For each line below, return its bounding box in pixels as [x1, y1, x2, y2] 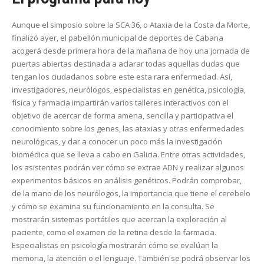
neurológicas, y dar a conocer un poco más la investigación [12, 136, 222, 147]
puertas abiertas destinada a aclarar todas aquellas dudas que [12, 58, 240, 70]
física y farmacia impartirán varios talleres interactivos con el [12, 97, 229, 108]
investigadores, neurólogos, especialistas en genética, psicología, [12, 84, 246, 95]
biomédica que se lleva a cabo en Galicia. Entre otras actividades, [12, 149, 245, 160]
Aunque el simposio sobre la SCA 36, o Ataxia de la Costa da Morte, [12, 19, 250, 31]
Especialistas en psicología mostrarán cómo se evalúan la [12, 240, 218, 251]
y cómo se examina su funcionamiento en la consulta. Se [12, 201, 214, 212]
